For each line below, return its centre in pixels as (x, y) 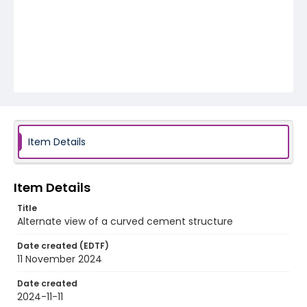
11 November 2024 (60, 259)
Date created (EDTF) (63, 246)
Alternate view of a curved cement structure (125, 221)
